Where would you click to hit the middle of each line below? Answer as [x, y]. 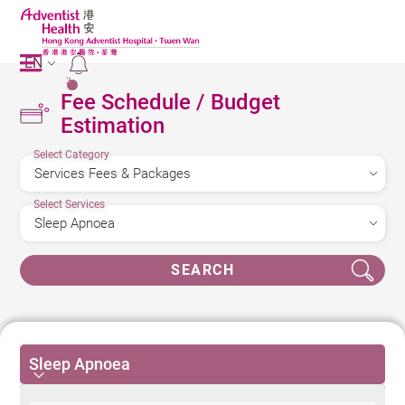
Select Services [70, 204]
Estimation [113, 126]
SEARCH [202, 270]
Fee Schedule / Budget [171, 102]
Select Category [72, 155]
